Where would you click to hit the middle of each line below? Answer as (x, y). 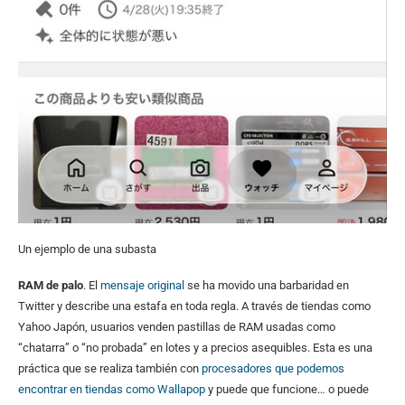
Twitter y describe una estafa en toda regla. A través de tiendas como (194, 306)
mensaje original (142, 285)
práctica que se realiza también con (110, 368)
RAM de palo (51, 285)
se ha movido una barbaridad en (267, 285)
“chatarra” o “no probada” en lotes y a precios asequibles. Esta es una (195, 347)
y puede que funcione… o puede (288, 389)
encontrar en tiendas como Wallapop (113, 389)
